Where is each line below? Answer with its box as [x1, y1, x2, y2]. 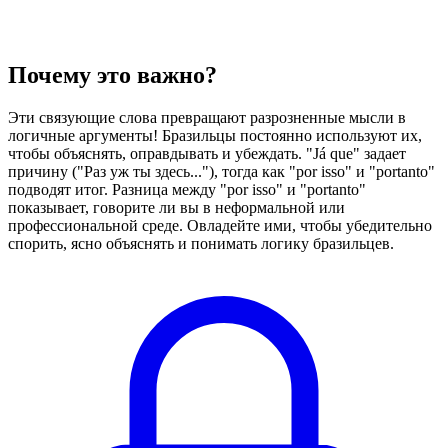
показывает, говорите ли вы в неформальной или [8, 199, 345, 217]
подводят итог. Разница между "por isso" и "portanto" [8, 181, 366, 199]
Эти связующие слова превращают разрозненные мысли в [8, 109, 406, 127]
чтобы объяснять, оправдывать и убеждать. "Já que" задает [8, 145, 406, 163]
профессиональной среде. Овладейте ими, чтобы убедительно [8, 217, 432, 235]
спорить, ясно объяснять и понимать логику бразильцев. [8, 235, 394, 253]
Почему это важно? [8, 62, 217, 89]
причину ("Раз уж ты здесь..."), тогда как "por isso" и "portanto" [8, 163, 435, 181]
